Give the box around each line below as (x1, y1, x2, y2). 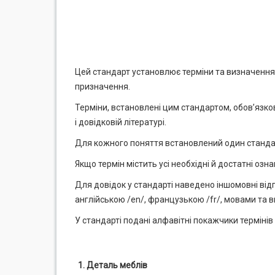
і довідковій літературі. (75, 117, 166, 127)
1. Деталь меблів (78, 260, 147, 270)
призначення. (75, 82, 130, 91)
